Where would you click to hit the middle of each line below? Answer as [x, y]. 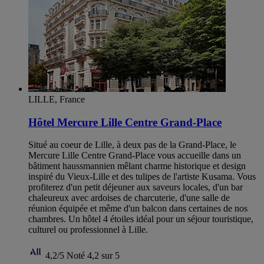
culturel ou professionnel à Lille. [88, 230]
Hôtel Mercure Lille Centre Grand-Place [125, 122]
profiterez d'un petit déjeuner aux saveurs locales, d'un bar [136, 187]
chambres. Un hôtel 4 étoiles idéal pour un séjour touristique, [141, 219]
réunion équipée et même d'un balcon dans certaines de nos [138, 209]
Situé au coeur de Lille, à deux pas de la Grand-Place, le [132, 145]
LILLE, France [57, 99]
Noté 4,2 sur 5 [93, 256]
